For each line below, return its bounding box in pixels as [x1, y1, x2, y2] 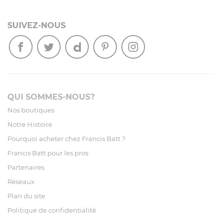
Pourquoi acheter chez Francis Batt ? [7, 135, 125, 143]
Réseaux [7, 178, 35, 186]
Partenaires [7, 163, 44, 172]
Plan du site [7, 192, 45, 200]
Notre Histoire [7, 120, 52, 129]
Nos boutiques [7, 106, 54, 114]
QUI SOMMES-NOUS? [7, 92, 95, 102]
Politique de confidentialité [7, 206, 96, 215]
